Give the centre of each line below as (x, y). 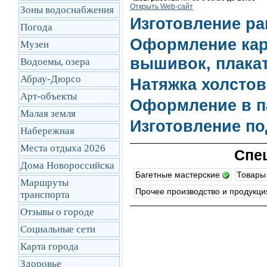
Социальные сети (58, 229)
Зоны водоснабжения (67, 10)
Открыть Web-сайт (162, 7)
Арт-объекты (49, 96)
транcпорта (45, 195)
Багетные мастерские (179, 175)
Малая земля (48, 114)
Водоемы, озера (55, 62)
